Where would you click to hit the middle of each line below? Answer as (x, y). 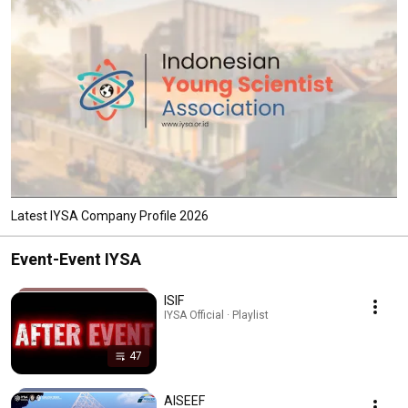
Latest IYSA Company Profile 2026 (110, 215)
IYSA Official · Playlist (216, 315)
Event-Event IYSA (76, 259)
